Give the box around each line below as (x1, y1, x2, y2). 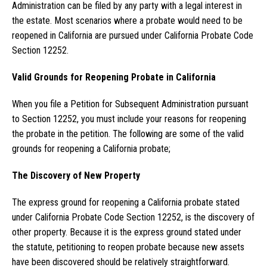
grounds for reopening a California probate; (12, 143, 170, 155)
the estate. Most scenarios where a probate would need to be (12, 15, 243, 27)
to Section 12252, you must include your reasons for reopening (12, 113, 246, 125)
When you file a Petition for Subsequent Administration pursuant (12, 98, 249, 110)
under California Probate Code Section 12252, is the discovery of (12, 212, 254, 223)
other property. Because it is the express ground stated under (12, 226, 241, 238)
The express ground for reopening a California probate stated (12, 197, 240, 209)
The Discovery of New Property (12, 170, 140, 182)
